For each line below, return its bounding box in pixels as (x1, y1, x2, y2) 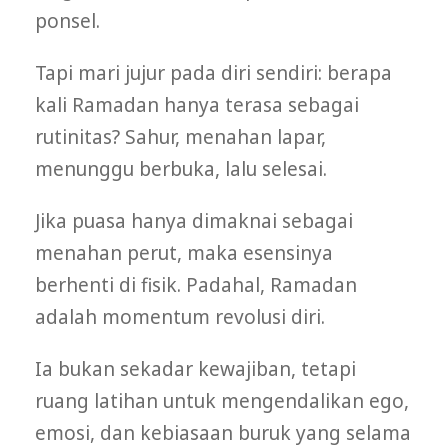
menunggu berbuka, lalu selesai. (35, 156, 327, 183)
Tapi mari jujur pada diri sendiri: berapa (35, 60, 392, 87)
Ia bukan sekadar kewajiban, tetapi (35, 356, 356, 383)
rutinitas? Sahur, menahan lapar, (35, 124, 326, 151)
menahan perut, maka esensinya (35, 240, 333, 267)
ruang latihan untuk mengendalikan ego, (35, 388, 409, 415)
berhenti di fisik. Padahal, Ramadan (35, 272, 357, 299)
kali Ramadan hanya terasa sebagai (35, 92, 359, 119)
